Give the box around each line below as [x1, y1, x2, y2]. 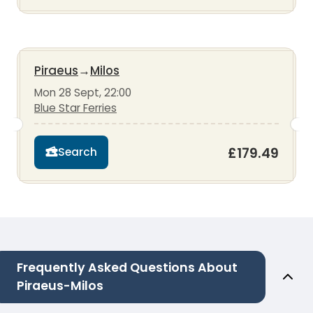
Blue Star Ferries [34, 100, 117, 115]
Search [58, 145, 97, 160]
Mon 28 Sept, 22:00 [34, 85, 131, 100]
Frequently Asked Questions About [17, 259, 238, 276]
